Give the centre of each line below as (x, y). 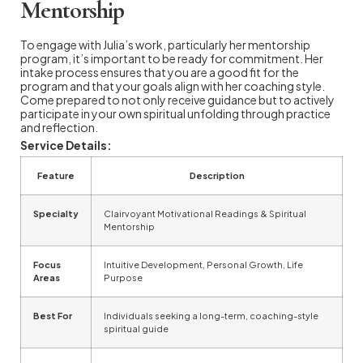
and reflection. (59, 127)
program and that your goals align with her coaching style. (173, 85)
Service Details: (66, 145)
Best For (53, 315)
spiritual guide (136, 328)
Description (217, 175)
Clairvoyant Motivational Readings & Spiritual (205, 213)
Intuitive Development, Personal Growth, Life (203, 264)
